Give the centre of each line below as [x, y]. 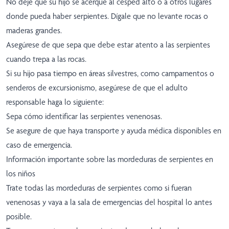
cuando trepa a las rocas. [46, 59]
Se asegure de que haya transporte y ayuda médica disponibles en [114, 131]
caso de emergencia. [39, 145]
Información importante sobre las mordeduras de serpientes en [110, 159]
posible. [19, 217]
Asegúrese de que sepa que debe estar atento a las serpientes [108, 45]
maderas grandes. [34, 31]
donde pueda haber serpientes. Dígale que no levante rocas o [107, 16]
